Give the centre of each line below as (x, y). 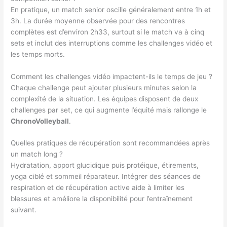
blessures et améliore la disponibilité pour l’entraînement (102, 199)
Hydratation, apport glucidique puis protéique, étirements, (105, 165)
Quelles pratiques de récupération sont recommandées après (110, 143)
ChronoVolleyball (40, 121)
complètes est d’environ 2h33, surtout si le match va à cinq (108, 32)
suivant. (24, 210)
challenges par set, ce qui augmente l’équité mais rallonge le (109, 110)
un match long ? (37, 154)
